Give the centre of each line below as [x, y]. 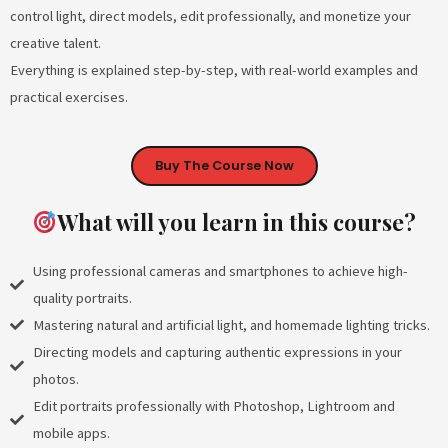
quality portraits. [82, 297]
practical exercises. [69, 97]
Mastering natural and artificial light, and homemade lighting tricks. [231, 324]
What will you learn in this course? [236, 221]
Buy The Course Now [224, 165]
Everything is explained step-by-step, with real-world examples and [214, 70]
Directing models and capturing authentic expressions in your [217, 351]
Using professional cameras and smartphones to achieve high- [220, 270]
